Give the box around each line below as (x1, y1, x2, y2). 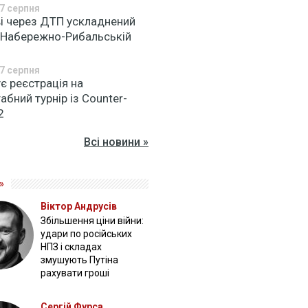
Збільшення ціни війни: (41, 215, 144, 226)
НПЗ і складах (41, 241, 102, 252)
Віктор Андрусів (41, 201, 118, 212)
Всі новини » (83, 135, 148, 148)
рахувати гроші (41, 267, 110, 278)
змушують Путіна (41, 254, 119, 265)
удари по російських (41, 228, 133, 239)
